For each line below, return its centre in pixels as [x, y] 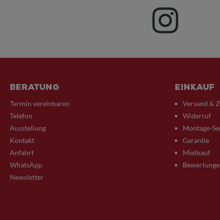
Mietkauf [196, 152]
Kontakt [22, 140]
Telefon [21, 116]
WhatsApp [26, 165]
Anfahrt [22, 152]
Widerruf [197, 116]
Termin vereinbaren [40, 103]
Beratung [35, 87]
